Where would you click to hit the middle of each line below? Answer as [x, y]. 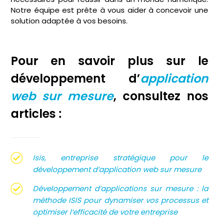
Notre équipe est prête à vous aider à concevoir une [109, 10]
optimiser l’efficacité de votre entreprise [105, 212]
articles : [36, 113]
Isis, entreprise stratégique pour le [120, 157]
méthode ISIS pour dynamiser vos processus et [120, 200]
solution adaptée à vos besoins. [69, 21]
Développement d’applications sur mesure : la [120, 188]
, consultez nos [161, 96]
